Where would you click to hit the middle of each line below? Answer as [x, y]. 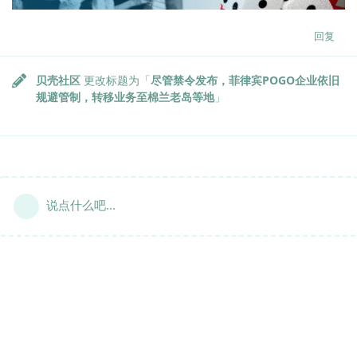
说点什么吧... [81, 205]
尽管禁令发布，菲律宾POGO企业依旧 [245, 80]
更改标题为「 [116, 80]
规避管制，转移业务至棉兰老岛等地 [125, 97]
